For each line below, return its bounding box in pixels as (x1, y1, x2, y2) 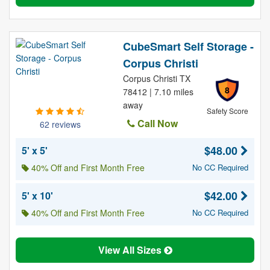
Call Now (134, 116, 178, 130)
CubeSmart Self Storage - (122, 39, 254, 54)
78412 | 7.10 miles (122, 86, 193, 98)
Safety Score (206, 105, 248, 116)
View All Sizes (98, 243, 164, 257)
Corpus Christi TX (122, 72, 190, 84)
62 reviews (39, 118, 81, 130)
